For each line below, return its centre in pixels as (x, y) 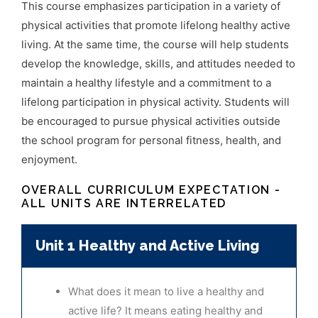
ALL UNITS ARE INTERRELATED (124, 204)
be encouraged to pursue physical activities (132, 121)
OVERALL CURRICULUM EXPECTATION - (151, 190)
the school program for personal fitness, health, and (151, 141)
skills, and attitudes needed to (220, 64)
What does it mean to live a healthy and (166, 292)
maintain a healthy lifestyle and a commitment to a (146, 83)
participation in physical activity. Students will (176, 102)
